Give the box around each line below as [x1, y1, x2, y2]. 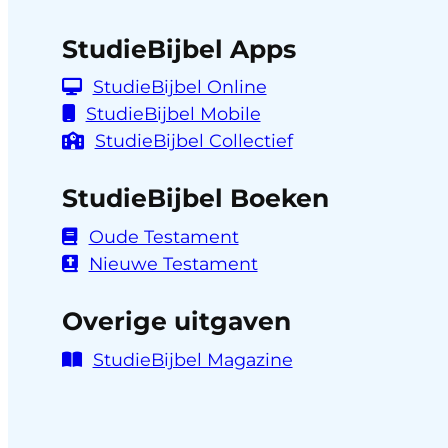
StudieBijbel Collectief [94, 130, 293, 152]
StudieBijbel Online [92, 76, 267, 98]
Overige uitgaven [61, 305, 291, 336]
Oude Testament [88, 225, 239, 247]
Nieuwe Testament [88, 252, 258, 274]
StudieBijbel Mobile [85, 103, 261, 125]
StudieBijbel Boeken [61, 183, 329, 214]
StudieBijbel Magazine [92, 348, 293, 370]
